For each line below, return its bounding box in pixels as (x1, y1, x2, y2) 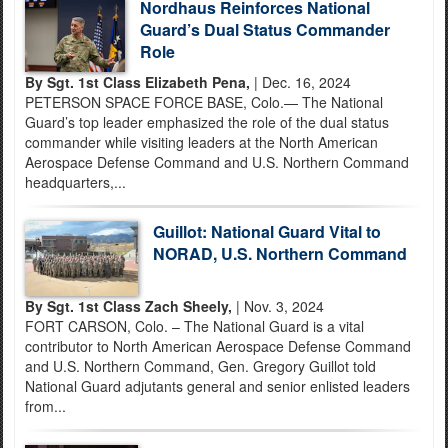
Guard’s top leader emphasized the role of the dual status (25, 112, 389, 133)
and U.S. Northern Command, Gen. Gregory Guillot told (25, 356, 376, 377)
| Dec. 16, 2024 (250, 72, 351, 93)
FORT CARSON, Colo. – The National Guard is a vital (25, 316, 364, 337)
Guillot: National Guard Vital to (152, 220, 381, 244)
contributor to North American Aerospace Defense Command (25, 336, 411, 357)
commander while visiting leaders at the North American (25, 132, 378, 153)
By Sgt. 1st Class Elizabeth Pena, (25, 72, 250, 93)
